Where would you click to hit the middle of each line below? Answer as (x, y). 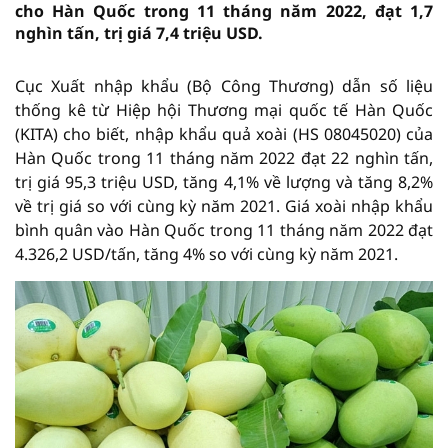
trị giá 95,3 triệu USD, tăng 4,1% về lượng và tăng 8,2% (224, 182)
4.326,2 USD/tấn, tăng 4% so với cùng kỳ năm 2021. (206, 254)
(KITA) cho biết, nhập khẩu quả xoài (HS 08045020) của (224, 134)
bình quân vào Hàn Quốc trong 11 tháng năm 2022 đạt (224, 230)
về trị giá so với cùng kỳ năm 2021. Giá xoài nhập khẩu (224, 206)
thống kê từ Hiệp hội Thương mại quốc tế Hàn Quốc (224, 110)
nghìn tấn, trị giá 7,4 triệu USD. (139, 33)
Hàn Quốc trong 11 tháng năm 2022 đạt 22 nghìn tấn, (224, 158)
